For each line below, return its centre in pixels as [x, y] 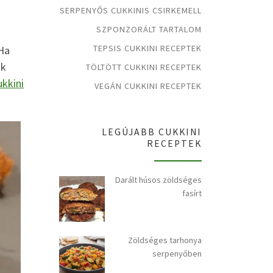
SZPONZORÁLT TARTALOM [149, 30]
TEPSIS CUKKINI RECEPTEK [147, 48]
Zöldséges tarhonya [165, 240]
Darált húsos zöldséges [158, 180]
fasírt [192, 193]
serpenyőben [177, 254]
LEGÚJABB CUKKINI [152, 132]
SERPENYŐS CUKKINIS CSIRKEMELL [131, 11]
